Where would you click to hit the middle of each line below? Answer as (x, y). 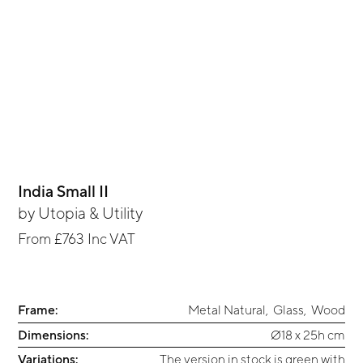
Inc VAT (110, 239)
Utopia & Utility (91, 213)
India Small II (64, 191)
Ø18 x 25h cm (307, 334)
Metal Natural (226, 310)
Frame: (38, 310)
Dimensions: (53, 334)
